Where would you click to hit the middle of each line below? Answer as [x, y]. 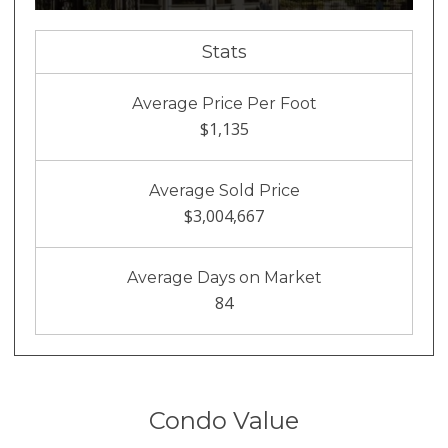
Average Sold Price [224, 191]
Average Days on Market [224, 278]
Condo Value [224, 421]
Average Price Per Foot [224, 104]
